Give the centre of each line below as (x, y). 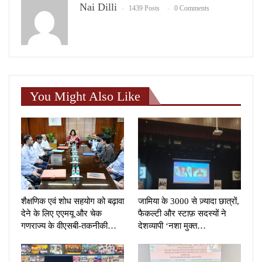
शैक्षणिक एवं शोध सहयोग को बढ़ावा (73, 201)
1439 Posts (144, 8)
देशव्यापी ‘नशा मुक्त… (172, 225)
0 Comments (192, 8)
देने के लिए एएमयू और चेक (61, 213)
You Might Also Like (85, 96)
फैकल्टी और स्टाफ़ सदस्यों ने (182, 213)
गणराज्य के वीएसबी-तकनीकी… (69, 225)
